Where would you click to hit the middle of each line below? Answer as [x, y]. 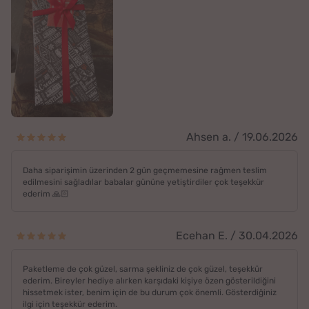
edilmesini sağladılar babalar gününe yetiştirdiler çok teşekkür [143, 182]
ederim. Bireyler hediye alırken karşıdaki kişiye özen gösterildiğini [149, 280]
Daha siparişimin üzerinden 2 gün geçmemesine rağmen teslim [145, 170]
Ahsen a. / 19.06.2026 [242, 137]
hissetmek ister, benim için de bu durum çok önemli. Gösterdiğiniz [150, 292]
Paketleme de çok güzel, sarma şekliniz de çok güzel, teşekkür [143, 269]
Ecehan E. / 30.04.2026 [237, 235]
